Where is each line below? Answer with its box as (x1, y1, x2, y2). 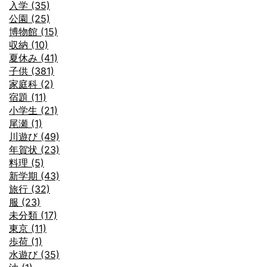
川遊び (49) (9, 131, 60, 143)
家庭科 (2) (9, 78, 54, 91)
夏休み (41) (9, 52, 58, 64)
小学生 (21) (9, 104, 58, 117)
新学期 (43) (9, 170, 60, 182)
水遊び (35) (9, 249, 60, 261)
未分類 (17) (9, 209, 57, 222)
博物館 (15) (9, 26, 58, 38)
